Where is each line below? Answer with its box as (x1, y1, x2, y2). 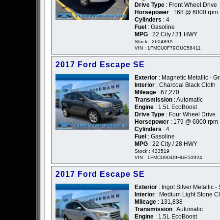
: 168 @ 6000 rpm (169, 9, 218, 16)
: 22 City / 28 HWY (148, 140, 197, 148)
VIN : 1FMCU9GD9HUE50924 (135, 155, 202, 161)
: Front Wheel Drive (165, 1, 217, 9)
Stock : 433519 (135, 148, 169, 154)
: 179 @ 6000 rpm (169, 118, 218, 126)
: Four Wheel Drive (165, 111, 216, 118)
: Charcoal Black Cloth (155, 82, 216, 89)
